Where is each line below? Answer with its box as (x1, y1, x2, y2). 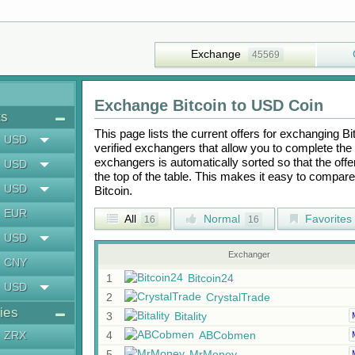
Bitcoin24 (187, 272, 234, 284)
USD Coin (250, 97, 323, 114)
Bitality (174, 310, 207, 323)
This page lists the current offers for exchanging (94, 127, 342, 140)
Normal (200, 212, 240, 225)
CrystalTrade (205, 291, 270, 303)
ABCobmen (198, 329, 256, 342)
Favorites (301, 212, 352, 225)
